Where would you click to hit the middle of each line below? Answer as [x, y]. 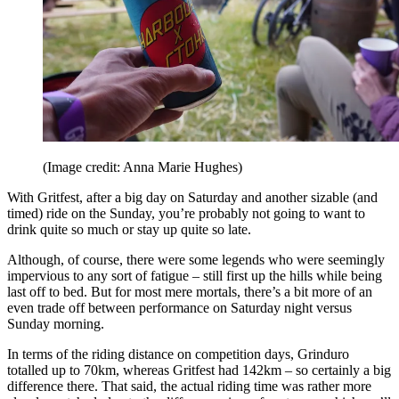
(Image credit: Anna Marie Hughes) [142, 167]
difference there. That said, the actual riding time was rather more [189, 386]
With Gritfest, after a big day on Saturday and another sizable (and [192, 197]
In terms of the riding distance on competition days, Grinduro [178, 354]
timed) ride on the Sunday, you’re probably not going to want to [186, 213]
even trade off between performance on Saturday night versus [179, 307]
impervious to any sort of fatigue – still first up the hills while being [195, 275]
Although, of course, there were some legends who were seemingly [196, 259]
